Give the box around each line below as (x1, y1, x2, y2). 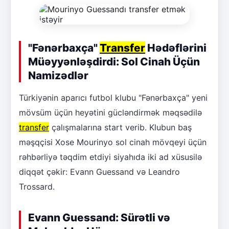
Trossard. (19, 181, 55, 192)
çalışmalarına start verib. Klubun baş (49, 122, 192, 132)
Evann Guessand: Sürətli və (28, 211, 170, 224)
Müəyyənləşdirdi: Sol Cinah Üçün (28, 55, 200, 68)
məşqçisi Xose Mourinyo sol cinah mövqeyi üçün (19, 136, 207, 147)
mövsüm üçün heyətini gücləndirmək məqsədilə (19, 107, 202, 118)
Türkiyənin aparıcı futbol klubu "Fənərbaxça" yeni (19, 92, 208, 103)
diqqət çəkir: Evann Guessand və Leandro (19, 166, 180, 177)
